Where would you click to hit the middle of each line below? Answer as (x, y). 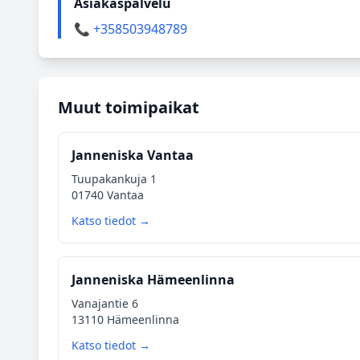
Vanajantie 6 (105, 303)
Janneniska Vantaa (133, 155)
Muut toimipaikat (129, 107)
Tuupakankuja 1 (114, 179)
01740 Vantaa (108, 195)
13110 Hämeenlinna (125, 319)
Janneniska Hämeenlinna (153, 280)
